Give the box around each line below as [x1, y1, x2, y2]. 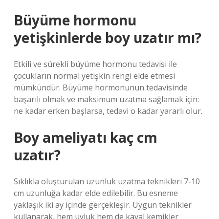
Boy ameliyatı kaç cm [14, 128, 157, 147]
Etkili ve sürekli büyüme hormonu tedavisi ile [14, 59, 177, 69]
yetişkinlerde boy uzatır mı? [14, 28, 201, 47]
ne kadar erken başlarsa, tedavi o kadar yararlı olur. [14, 106, 202, 116]
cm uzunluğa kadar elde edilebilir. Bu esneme [14, 188, 178, 198]
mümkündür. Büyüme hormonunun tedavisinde [14, 82, 188, 93]
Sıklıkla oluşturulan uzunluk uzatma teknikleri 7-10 [14, 176, 200, 187]
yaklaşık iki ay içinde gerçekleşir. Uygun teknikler [14, 199, 192, 210]
